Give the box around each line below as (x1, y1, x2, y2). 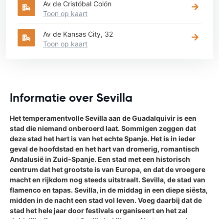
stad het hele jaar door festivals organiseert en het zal (10, 206, 188, 215)
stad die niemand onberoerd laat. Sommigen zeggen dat (10, 124, 196, 132)
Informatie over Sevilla (10, 90, 132, 105)
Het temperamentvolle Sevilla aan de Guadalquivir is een (10, 113, 197, 122)
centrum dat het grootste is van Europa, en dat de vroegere (10, 165, 205, 174)
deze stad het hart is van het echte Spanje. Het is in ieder (10, 134, 196, 143)
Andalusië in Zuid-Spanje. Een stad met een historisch (10, 154, 190, 163)
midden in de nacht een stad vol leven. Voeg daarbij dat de (10, 196, 202, 204)
